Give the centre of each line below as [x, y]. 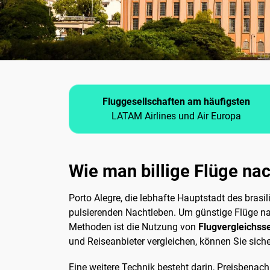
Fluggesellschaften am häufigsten [176, 102]
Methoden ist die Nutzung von [133, 227]
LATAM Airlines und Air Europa [176, 116]
